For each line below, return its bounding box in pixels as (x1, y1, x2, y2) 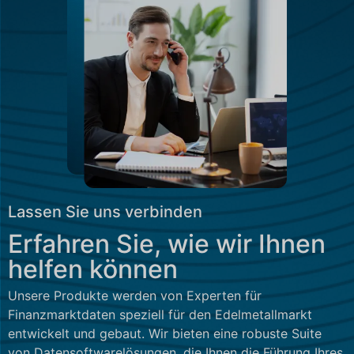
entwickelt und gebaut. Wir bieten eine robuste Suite (8, 326, 322, 342)
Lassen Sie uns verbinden (8, 202, 202, 222)
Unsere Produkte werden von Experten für (8, 288, 262, 304)
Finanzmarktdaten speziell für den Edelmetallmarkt (8, 307, 312, 323)
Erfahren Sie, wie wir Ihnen (8, 228, 326, 260)
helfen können (8, 254, 178, 285)
